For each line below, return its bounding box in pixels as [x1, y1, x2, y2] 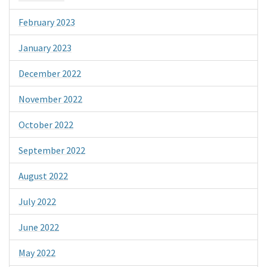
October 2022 [18, 118, 73, 131]
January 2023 [18, 41, 72, 54]
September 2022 [18, 144, 85, 156]
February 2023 [18, 15, 75, 28]
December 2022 [18, 67, 81, 79]
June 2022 [18, 221, 59, 233]
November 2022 [18, 92, 82, 105]
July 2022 [18, 195, 56, 207]
